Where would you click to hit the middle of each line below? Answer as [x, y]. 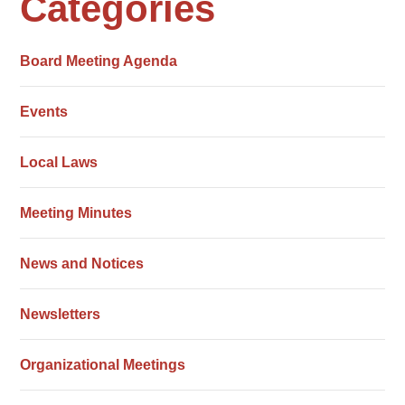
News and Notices [82, 264]
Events [44, 112]
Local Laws [59, 162]
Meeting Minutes [76, 213]
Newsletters [61, 314]
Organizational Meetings [103, 365]
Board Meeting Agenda [99, 61]
